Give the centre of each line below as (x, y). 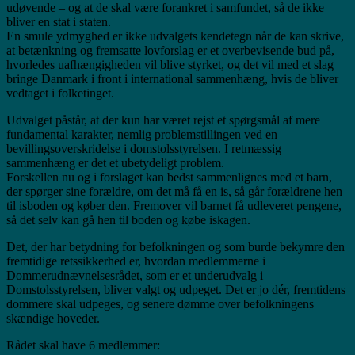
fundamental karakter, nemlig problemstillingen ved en (142, 134)
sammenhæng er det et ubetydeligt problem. (115, 162)
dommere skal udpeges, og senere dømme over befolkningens (160, 303)
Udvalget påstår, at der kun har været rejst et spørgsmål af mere (163, 120)
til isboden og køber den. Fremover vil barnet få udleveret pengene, (174, 205)
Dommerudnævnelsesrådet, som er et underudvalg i (135, 275)
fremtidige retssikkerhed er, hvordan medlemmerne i (136, 261)
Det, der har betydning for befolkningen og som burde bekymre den (176, 246)
